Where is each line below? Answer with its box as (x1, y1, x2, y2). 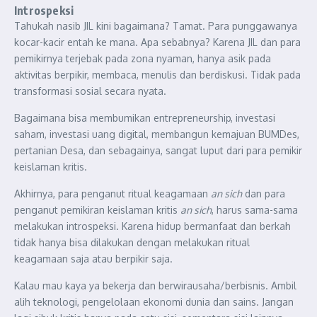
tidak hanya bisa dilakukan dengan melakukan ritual (14, 236, 250, 248)
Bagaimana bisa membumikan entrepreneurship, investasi (14, 112, 275, 124)
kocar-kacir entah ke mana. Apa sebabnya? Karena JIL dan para (14, 36, 301, 48)
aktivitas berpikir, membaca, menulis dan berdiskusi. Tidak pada (14, 69, 301, 81)
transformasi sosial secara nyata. (14, 85, 166, 97)
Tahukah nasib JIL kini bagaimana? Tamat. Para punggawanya (14, 20, 297, 32)
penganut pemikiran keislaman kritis (14, 204, 180, 216)
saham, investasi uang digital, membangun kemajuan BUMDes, (14, 128, 299, 140)
